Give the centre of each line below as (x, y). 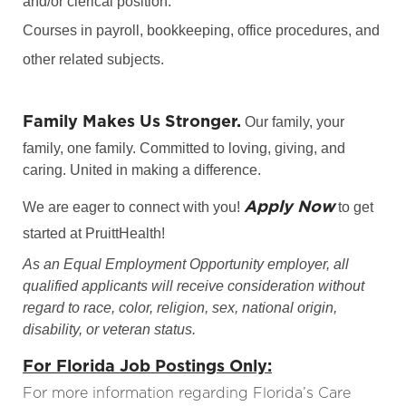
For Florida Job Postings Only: (147, 365)
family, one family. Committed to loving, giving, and (184, 148)
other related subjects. (93, 59)
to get (353, 207)
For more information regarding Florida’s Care (186, 392)
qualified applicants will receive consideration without (193, 285)
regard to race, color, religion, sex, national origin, (179, 307)
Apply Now (289, 206)
